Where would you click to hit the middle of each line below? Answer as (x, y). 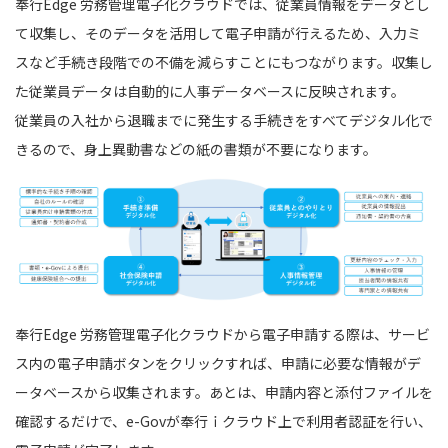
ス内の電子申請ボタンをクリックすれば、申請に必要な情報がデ (218, 363)
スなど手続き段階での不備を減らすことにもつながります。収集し (224, 61)
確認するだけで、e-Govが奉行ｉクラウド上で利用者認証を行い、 (223, 421)
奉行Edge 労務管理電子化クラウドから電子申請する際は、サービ (222, 334)
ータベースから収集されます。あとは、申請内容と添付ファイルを (224, 392)
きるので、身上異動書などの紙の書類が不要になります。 (196, 148)
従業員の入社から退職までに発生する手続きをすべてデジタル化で (224, 119)
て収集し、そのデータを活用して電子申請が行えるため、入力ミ (218, 32)
